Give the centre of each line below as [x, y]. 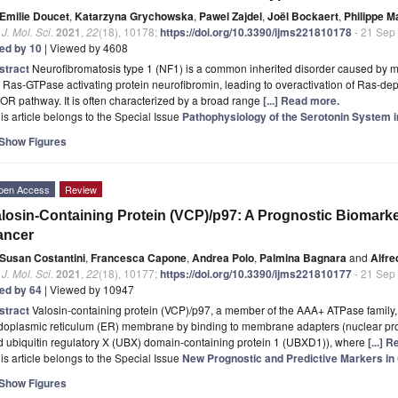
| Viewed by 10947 [88, 289]
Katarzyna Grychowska [134, 16]
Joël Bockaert [303, 16]
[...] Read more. [301, 100]
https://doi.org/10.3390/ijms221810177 [256, 273]
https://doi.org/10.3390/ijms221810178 [256, 32]
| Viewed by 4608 [85, 47]
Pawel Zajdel [231, 16]
